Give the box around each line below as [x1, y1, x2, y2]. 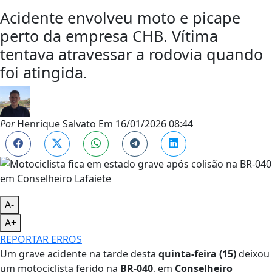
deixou [236, 246, 270, 260]
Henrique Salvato [15, 117, 96, 131]
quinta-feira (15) [158, 246, 236, 260]
